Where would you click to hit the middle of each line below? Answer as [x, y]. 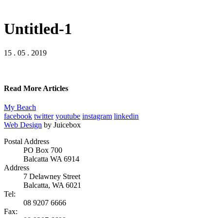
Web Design [23, 125]
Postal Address [27, 142]
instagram [97, 116]
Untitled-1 [38, 29]
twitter [44, 116]
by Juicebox [62, 125]
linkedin [126, 116]
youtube [68, 116]
